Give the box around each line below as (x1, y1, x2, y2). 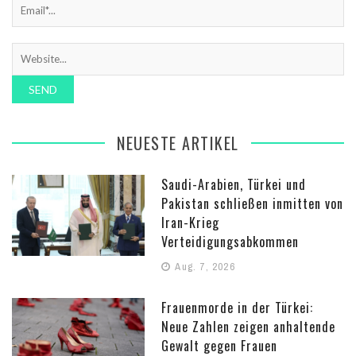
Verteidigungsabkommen (161, 232, 300, 252)
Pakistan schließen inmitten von (161, 194, 344, 214)
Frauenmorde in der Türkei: (161, 298, 314, 318)
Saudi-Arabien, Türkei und (161, 175, 307, 195)
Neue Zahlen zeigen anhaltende (161, 317, 336, 337)
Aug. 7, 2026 (172, 260, 235, 274)
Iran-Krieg (161, 213, 220, 233)
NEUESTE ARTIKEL (117, 131, 239, 156)
